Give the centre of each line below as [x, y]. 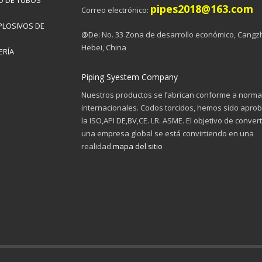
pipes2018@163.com [202, 9]
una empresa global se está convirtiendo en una [168, 133]
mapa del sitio [138, 146]
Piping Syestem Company [130, 77]
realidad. [97, 146]
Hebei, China [104, 47]
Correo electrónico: [116, 10]
